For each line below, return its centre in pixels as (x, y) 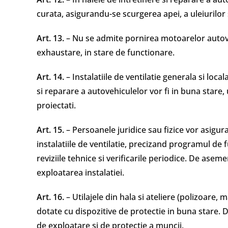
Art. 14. (50, 77)
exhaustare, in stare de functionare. (106, 52)
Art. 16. (50, 197)
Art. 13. (50, 38)
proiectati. (56, 105)
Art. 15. (50, 130)
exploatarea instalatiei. (80, 173)
